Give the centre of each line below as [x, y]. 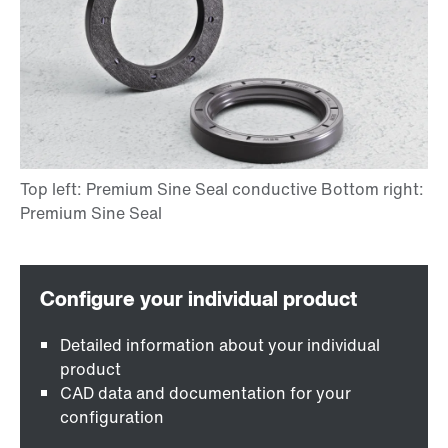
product [90, 369]
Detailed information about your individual [220, 345]
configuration [112, 417]
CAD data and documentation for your [205, 393]
